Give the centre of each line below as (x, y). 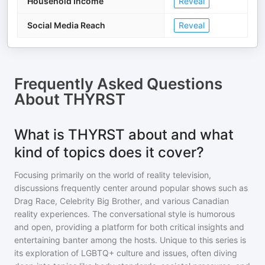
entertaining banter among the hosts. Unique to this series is (130, 240)
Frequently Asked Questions (118, 84)
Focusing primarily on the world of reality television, (113, 175)
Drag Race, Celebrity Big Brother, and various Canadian (122, 201)
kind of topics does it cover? (109, 152)
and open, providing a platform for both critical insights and (129, 227)
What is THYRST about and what (124, 135)
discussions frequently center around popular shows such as (131, 188)
